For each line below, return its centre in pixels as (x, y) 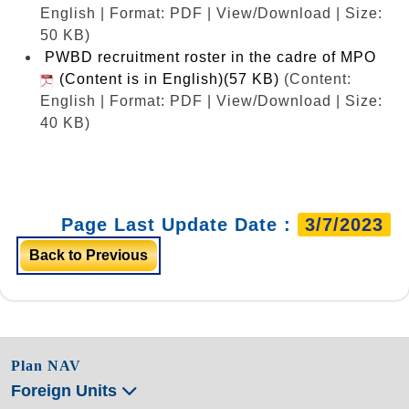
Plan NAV (46, 365)
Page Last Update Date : (179, 224)
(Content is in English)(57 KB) (167, 79)
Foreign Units (66, 390)
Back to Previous (89, 255)
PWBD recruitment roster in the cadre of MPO (213, 57)
